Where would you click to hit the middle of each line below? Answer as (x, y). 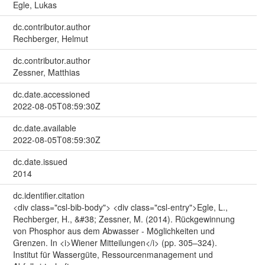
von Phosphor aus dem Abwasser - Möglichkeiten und (114, 230)
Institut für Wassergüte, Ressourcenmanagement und (113, 254)
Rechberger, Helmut (50, 38)
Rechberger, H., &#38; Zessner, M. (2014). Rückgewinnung (124, 219)
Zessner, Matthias (46, 72)
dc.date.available (44, 127)
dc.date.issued (40, 161)
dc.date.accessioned (51, 94)
